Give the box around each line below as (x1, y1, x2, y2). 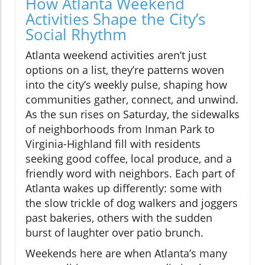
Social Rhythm (25, 23, 127, 45)
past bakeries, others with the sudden (25, 210, 212, 225)
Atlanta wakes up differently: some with (25, 180, 222, 195)
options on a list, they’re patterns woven (25, 62, 224, 77)
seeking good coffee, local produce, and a (25, 151, 232, 166)
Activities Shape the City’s (25, 8, 205, 30)
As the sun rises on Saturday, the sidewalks (25, 106, 240, 121)
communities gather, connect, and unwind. (25, 92, 238, 106)
